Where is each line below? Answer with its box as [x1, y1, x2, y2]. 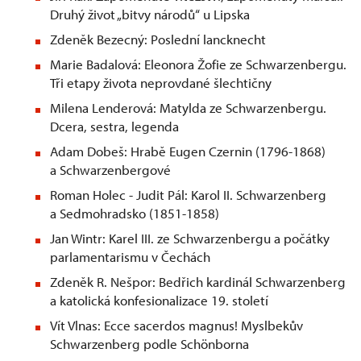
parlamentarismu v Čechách [50, 248, 210, 266]
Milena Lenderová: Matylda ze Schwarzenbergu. [50, 99, 326, 117]
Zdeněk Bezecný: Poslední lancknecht [50, 31, 266, 48]
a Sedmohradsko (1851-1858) [50, 205, 219, 222]
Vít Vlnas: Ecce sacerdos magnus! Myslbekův [50, 317, 303, 334]
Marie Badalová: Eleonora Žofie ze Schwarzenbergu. [50, 56, 346, 73]
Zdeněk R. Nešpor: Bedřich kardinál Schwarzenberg [50, 273, 346, 291]
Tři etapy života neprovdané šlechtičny [50, 74, 272, 92]
